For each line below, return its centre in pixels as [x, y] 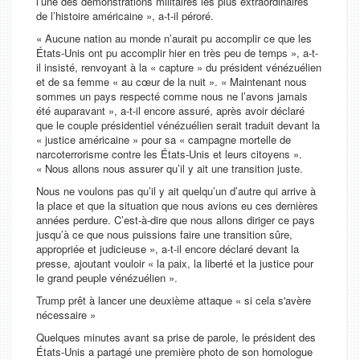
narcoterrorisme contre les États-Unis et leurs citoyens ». [169, 154]
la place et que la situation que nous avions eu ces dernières [177, 206]
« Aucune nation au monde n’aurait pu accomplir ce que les [174, 39]
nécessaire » [66, 315]
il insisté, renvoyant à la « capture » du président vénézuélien [179, 67]
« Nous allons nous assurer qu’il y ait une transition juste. [170, 169]
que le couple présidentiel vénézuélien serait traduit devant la [178, 125]
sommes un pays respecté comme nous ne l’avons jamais [172, 96]
